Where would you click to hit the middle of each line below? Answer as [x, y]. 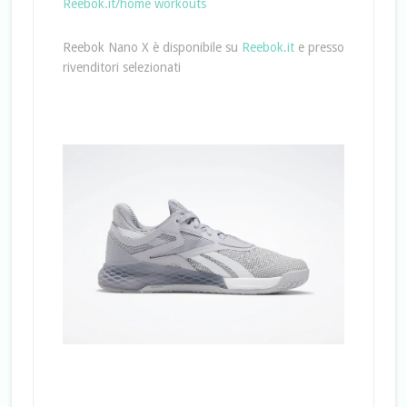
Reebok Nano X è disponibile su [152, 47]
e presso [319, 47]
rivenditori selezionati [121, 67]
